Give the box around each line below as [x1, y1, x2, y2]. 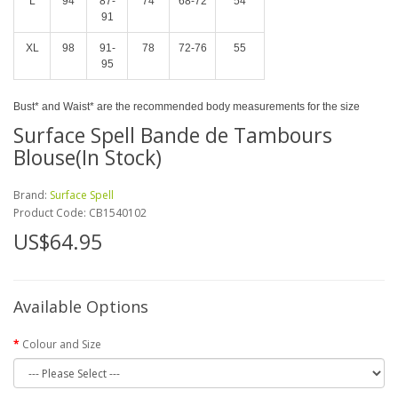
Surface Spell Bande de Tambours [13, 121, 332, 149]
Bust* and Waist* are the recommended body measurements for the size [13, 100, 360, 113]
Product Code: [13, 205, 89, 220]
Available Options [13, 296, 148, 317]
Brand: [13, 187, 50, 203]
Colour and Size [22, 337, 101, 353]
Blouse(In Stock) [13, 143, 162, 171]
